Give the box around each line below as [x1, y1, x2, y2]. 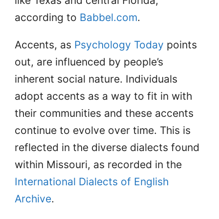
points [164, 38, 197, 51]
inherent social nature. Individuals [15, 72, 177, 85]
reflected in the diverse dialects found [15, 141, 199, 153]
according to [15, 11, 80, 23]
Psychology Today [74, 38, 164, 51]
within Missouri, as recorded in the [15, 158, 182, 171]
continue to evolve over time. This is [15, 124, 191, 136]
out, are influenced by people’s [15, 55, 163, 68]
